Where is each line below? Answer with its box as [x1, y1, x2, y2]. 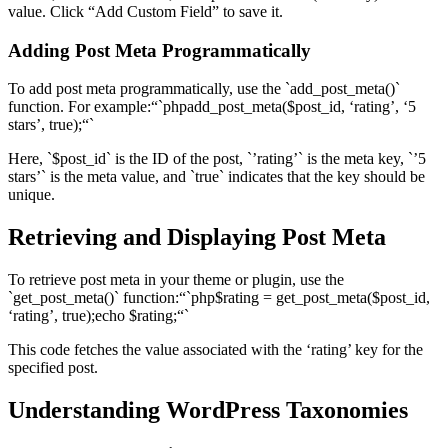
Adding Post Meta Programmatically [8, 39, 311, 61]
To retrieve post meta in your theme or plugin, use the [8, 271, 344, 289]
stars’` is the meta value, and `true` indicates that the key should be [8, 168, 425, 186]
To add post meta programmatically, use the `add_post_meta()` [8, 80, 400, 98]
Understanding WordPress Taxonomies [8, 396, 408, 423]
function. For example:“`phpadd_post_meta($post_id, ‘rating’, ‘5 [8, 98, 416, 116]
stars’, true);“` [8, 116, 94, 134]
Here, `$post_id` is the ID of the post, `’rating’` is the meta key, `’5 [8, 150, 426, 168]
